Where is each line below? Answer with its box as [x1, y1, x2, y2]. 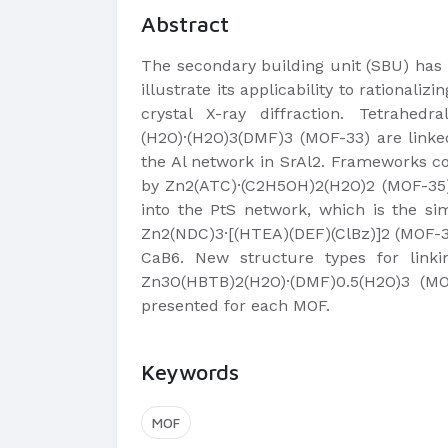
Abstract [141, 11, 229, 37]
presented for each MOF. [141, 296, 330, 315]
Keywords [141, 359, 239, 385]
